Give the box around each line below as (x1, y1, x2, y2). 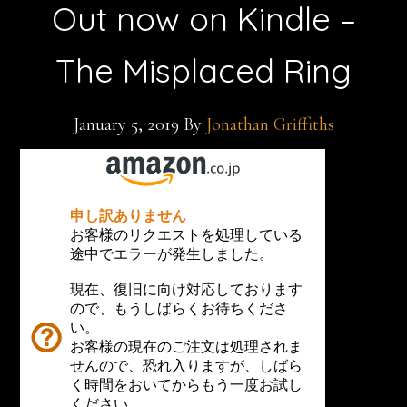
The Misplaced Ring (55, 50, 352, 91)
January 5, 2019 (73, 114, 179, 135)
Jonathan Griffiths (205, 114, 334, 135)
